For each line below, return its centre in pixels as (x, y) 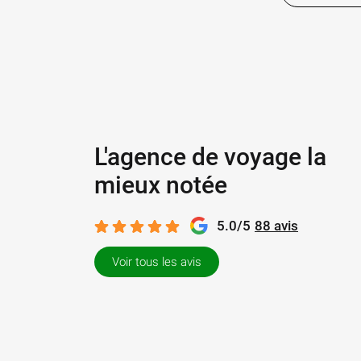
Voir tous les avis (157, 262)
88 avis (276, 226)
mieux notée (161, 185)
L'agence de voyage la (210, 157)
